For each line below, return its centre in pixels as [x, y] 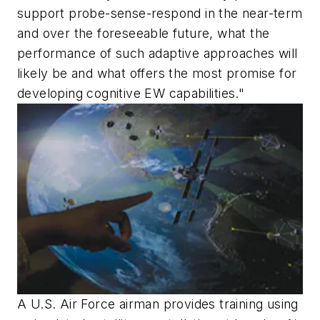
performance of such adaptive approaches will [157, 53]
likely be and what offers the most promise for [157, 73]
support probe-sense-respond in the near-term [160, 13]
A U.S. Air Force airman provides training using [158, 304]
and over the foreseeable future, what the [144, 33]
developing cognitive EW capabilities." [131, 93]
